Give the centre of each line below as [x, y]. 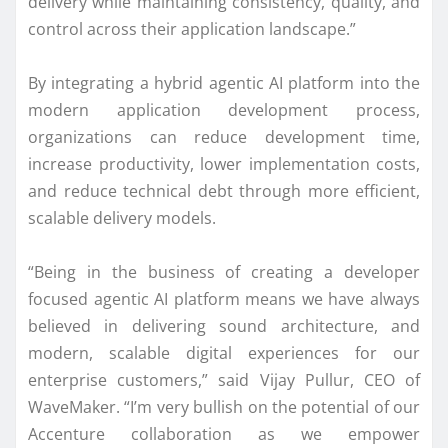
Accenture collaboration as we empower [224, 433]
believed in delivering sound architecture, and [224, 325]
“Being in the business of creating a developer [224, 271]
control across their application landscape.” [192, 28]
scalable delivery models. [122, 217]
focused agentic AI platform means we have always [224, 298]
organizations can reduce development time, [224, 136]
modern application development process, [224, 109]
